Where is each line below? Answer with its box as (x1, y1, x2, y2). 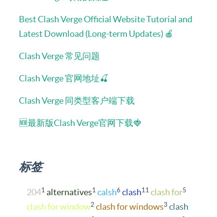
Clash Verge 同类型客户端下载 (19, 95, 135, 106)
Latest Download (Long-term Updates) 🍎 (19, 29, 173, 39)
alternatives (46, 187, 92, 197)
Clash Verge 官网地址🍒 (19, 73, 108, 83)
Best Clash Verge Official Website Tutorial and (19, 14, 192, 24)
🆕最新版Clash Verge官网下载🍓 (19, 118, 142, 128)
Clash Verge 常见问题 (19, 51, 100, 61)
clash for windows (96, 201, 164, 212)
